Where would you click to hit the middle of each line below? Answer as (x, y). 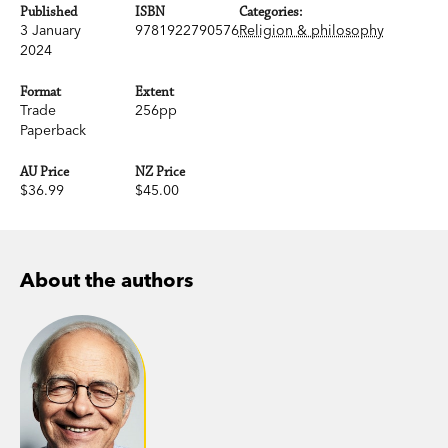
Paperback (53, 129)
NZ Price (159, 171)
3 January (50, 29)
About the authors (106, 279)
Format (40, 91)
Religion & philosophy (311, 29)
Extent (154, 91)
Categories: (270, 11)
